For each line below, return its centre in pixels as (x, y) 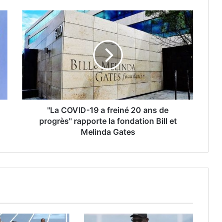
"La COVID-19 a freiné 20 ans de (108, 110)
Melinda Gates (108, 132)
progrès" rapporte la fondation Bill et (108, 121)
